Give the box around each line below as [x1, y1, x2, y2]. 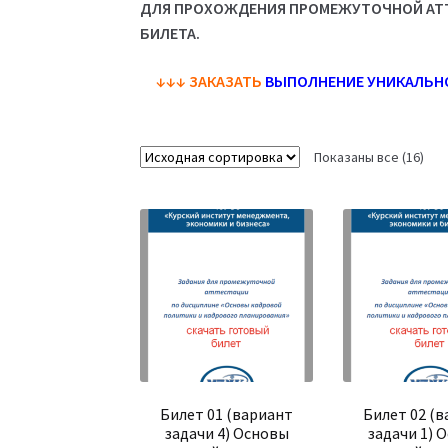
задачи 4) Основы [164, 423, 289, 444]
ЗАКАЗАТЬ [189, 70, 263, 91]
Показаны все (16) [314, 147, 425, 166]
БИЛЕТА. [140, 23, 201, 43]
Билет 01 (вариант [160, 404, 294, 425]
